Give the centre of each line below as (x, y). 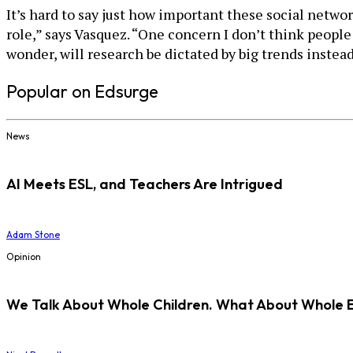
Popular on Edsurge (82, 92)
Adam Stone (33, 235)
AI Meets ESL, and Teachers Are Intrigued (145, 184)
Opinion (24, 257)
